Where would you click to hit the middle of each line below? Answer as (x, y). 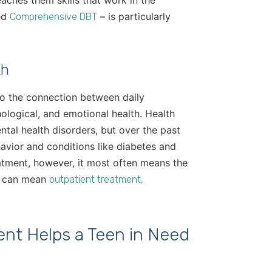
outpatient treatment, (96, 180)
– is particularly (134, 17)
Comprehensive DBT (53, 17)
